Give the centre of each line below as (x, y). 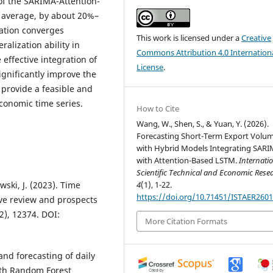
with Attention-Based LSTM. (188, 160)
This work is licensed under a (189, 37)
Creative (257, 37)
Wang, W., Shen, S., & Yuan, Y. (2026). (203, 123)
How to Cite (158, 108)
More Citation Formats (186, 222)
